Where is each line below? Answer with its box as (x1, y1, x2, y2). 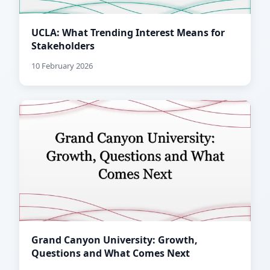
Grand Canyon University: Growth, (31, 233, 198, 247)
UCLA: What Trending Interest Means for (31, 26, 225, 40)
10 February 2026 (31, 60, 93, 72)
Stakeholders (31, 39, 95, 53)
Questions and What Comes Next (31, 246, 190, 260)
